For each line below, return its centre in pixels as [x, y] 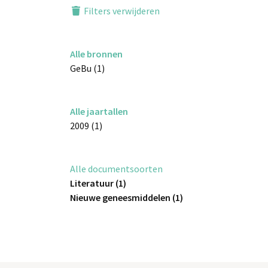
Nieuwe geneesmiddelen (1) [127, 197]
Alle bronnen [96, 54]
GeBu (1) [87, 68]
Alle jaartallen [99, 111]
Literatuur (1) [98, 183]
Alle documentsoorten [116, 169]
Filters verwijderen [121, 11]
